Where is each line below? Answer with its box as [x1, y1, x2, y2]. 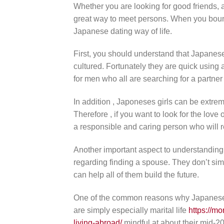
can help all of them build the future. [73, 170, 199, 179]
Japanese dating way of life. [73, 26, 172, 35]
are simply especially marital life [73, 205, 188, 214]
